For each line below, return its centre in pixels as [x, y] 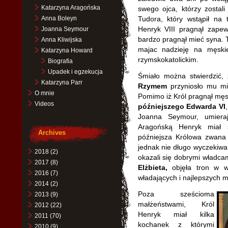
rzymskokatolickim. [168, 60]
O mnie [44, 93]
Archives [52, 133]
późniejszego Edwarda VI [181, 106]
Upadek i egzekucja [75, 72]
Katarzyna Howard [67, 50]
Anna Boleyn [59, 18]
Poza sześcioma [176, 194]
